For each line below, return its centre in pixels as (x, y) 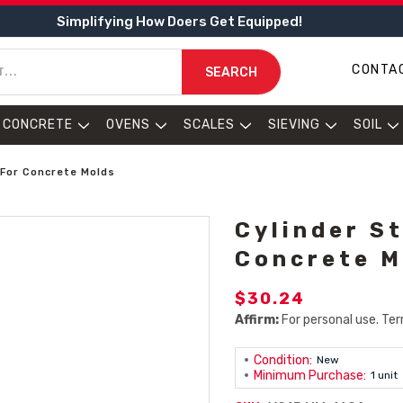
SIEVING (294, 125)
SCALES (209, 125)
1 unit (385, 375)
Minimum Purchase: (310, 376)
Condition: (283, 360)
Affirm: (257, 320)
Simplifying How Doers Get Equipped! (179, 21)
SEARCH (231, 72)
